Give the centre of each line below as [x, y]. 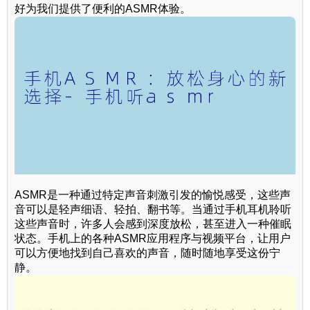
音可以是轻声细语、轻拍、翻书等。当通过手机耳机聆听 [153, 209]
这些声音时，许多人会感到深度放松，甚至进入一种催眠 [153, 224]
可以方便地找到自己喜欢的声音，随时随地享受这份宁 [147, 253]
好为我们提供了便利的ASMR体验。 [103, 8]
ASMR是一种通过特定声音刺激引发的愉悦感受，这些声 [153, 194]
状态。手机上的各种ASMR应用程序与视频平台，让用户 [153, 238]
